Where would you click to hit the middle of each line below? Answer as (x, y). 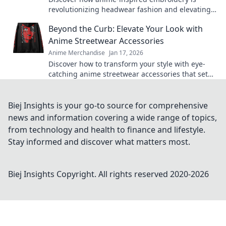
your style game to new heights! (103, 19)
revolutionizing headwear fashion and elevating (130, 9)
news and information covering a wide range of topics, (112, 118)
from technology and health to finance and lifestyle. (107, 130)
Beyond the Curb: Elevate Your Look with (126, 29)
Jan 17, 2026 (126, 53)
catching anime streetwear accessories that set (128, 74)
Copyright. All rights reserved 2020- (123, 174)
